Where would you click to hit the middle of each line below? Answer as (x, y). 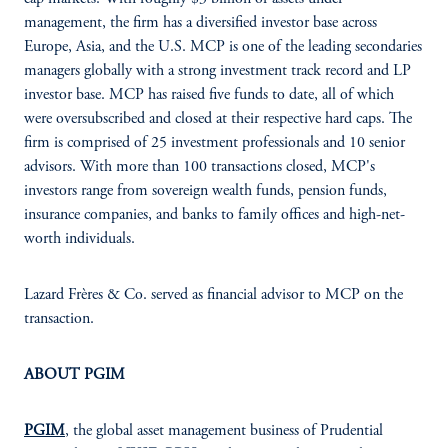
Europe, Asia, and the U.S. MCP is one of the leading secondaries (223, 47)
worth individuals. (79, 239)
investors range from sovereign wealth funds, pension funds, (205, 191)
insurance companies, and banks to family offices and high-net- (214, 215)
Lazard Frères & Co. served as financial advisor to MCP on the (213, 295)
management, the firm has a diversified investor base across (200, 23)
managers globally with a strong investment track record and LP (217, 71)
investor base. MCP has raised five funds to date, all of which (209, 95)
